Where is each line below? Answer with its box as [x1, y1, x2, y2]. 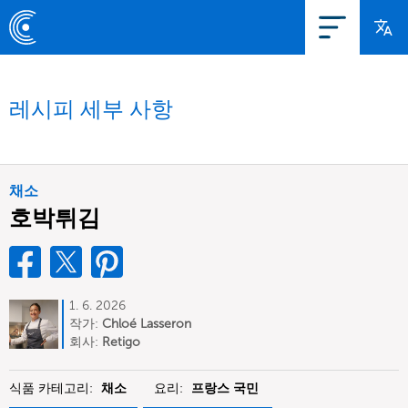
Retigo [102, 334, 140, 350]
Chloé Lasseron [102, 316, 191, 331]
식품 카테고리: [9, 381, 97, 396]
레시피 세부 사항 [9, 96, 173, 122]
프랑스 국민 [191, 381, 259, 396]
